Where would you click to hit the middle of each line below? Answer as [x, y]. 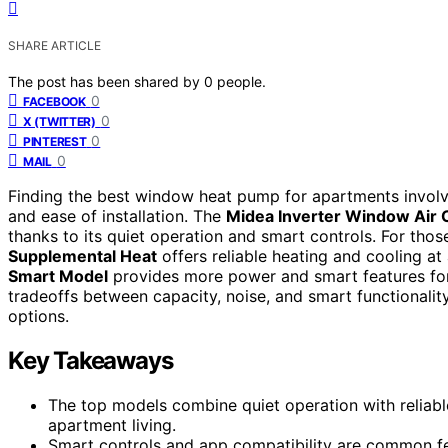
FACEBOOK [54, 101]
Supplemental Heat [82, 255]
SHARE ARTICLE [54, 45]
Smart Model [58, 275]
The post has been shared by [106, 81]
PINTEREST [55, 141]
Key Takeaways [90, 360]
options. [38, 315]
